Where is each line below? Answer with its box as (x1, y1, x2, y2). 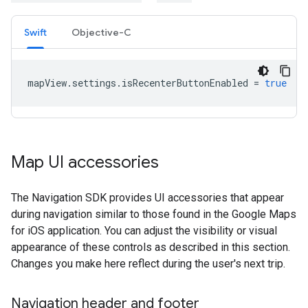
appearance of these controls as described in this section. (11, 241, 290, 254)
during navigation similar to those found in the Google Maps (11, 208, 296, 221)
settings (72, 76, 116, 89)
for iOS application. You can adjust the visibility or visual (11, 224, 277, 237)
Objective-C (71, 26, 131, 38)
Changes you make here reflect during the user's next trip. (11, 257, 285, 270)
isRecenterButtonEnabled (122, 76, 248, 89)
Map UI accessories (11, 152, 159, 173)
